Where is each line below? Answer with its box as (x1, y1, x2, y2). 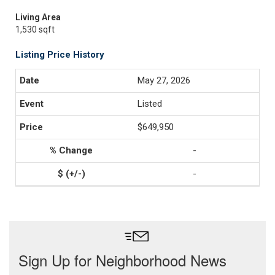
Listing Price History (15, 49, 104, 60)
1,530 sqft (15, 25, 55, 34)
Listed (137, 98, 162, 109)
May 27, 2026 (137, 75, 190, 86)
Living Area (15, 12, 61, 22)
